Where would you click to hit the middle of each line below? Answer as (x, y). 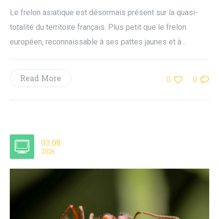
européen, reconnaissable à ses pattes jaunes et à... (98, 42)
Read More (41, 78)
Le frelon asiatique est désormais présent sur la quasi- (104, 13)
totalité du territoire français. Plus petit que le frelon (98, 27)
